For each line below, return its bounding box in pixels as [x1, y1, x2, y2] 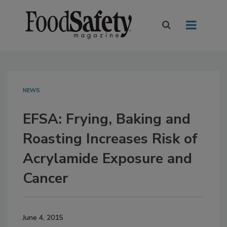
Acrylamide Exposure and [23, 149, 192, 169]
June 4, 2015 [23, 213, 63, 223]
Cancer [23, 169, 68, 188]
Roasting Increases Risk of [23, 129, 198, 149]
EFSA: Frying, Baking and [23, 109, 191, 129]
